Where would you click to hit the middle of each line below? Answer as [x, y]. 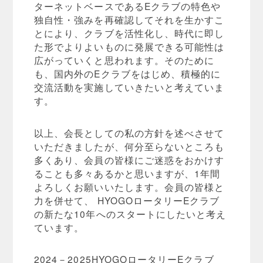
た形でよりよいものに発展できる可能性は [129, 47]
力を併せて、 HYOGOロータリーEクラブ [127, 200]
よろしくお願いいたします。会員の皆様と [129, 186]
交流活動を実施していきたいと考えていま [129, 87]
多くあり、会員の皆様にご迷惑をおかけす [129, 159]
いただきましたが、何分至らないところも [129, 146]
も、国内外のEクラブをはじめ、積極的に [128, 74]
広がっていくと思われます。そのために [124, 60]
